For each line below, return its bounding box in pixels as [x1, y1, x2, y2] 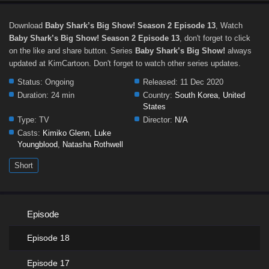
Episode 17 [27, 258, 70, 268]
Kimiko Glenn [43, 128, 89, 138]
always [225, 46, 252, 55]
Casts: [17, 128, 40, 138]
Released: [143, 77, 178, 86]
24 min [49, 91, 74, 100]
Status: [17, 77, 43, 86]
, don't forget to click [180, 34, 250, 43]
